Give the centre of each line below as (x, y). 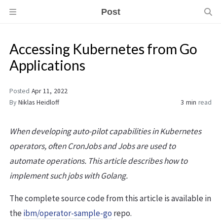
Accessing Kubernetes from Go (103, 49)
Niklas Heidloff (39, 103)
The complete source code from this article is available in (110, 199)
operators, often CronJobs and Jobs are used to (92, 146)
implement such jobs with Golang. (69, 176)
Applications (47, 65)
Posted (20, 91)
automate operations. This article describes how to (98, 161)
